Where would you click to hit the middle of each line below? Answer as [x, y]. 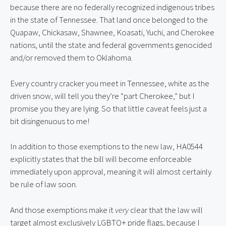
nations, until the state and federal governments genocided [111, 45]
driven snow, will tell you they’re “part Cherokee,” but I [102, 96]
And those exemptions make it [63, 210]
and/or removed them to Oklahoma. [71, 58]
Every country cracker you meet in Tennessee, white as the [110, 83]
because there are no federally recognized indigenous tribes [112, 7]
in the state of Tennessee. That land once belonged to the [109, 20]
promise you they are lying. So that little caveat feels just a [108, 108]
